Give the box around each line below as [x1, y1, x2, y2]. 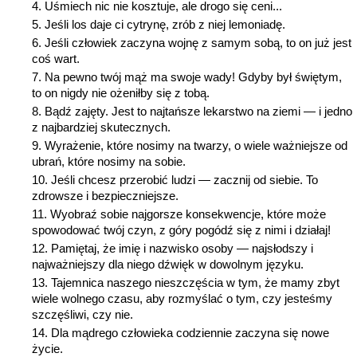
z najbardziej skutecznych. [32, 120, 171, 135]
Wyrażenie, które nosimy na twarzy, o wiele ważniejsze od [45, 139, 347, 153]
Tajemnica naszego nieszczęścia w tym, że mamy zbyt [51, 276, 339, 290]
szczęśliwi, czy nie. [32, 308, 133, 322]
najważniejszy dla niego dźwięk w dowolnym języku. [32, 257, 304, 272]
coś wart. [32, 52, 80, 66]
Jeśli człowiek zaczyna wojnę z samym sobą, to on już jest [45, 36, 351, 50]
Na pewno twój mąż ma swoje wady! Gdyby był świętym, [45, 70, 342, 84]
